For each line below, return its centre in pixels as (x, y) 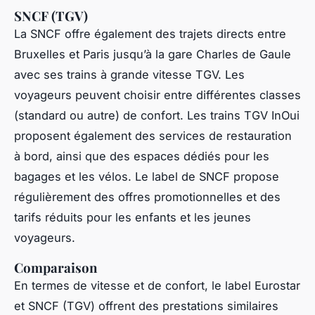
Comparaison (56, 267)
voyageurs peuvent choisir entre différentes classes (157, 95)
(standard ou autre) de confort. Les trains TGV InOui (157, 115)
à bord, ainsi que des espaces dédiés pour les (142, 156)
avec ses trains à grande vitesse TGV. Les (129, 74)
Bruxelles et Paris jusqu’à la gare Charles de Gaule (153, 54)
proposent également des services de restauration (153, 135)
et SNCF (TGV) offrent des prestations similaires (146, 306)
